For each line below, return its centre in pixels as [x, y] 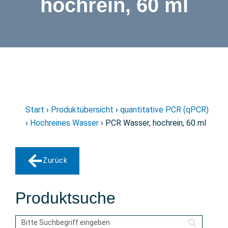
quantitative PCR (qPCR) [164, 110]
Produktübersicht [82, 110]
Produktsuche [65, 198]
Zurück [55, 161]
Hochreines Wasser [64, 123]
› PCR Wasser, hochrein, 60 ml [152, 123]
